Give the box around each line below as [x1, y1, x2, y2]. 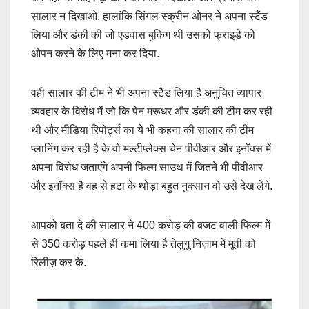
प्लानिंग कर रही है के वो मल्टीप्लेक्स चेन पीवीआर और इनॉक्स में [31, 142, 271, 154]
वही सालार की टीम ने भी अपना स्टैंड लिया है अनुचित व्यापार [31, 86, 261, 99]
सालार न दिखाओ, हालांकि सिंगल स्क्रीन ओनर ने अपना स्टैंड [31, 10, 268, 22]
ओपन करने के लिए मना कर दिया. [31, 47, 159, 59]
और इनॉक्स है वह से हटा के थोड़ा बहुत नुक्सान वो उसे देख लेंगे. [31, 179, 272, 192]
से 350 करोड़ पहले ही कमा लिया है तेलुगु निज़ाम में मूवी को [31, 237, 256, 250]
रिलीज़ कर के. [31, 256, 86, 268]
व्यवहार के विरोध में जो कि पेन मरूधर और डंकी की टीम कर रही [31, 105, 272, 117]
